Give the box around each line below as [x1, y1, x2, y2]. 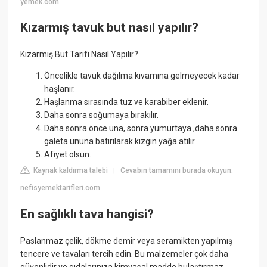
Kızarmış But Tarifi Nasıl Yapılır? [20, 49, 139, 60]
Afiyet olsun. [44, 150, 92, 160]
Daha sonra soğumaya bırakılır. [44, 110, 159, 120]
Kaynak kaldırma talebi [32, 166, 108, 175]
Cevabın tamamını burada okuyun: [120, 166, 234, 175]
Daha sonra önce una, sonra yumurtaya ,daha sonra [44, 123, 238, 133]
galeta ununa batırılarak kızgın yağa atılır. [44, 136, 197, 147]
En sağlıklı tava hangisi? [20, 206, 154, 221]
